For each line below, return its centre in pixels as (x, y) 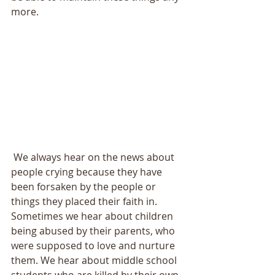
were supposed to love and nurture (94, 246)
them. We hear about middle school (95, 261)
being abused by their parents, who (94, 231)
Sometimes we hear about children (93, 216)
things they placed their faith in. (85, 202)
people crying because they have (88, 172)
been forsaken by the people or (85, 187)
